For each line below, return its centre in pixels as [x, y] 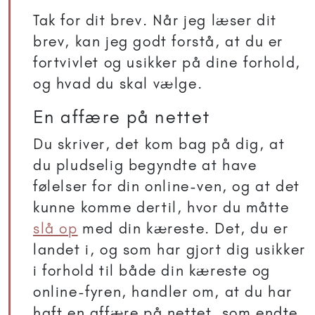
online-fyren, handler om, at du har [163, 292]
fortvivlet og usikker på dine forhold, [167, 63]
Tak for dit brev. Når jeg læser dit [155, 20]
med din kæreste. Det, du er [183, 229]
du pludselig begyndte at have [145, 165]
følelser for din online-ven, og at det [167, 186]
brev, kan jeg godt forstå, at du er [159, 41]
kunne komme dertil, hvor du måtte [161, 207]
